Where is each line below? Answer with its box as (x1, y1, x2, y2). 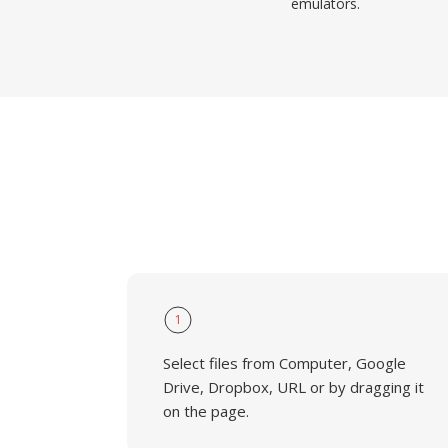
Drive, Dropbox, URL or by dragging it (163, 377, 424, 397)
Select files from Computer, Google (163, 353, 406, 373)
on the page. (163, 401, 249, 421)
